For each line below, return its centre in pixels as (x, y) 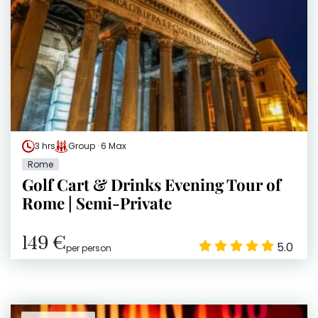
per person (89, 248)
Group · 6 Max (97, 146)
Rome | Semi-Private (97, 203)
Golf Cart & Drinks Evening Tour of (152, 184)
